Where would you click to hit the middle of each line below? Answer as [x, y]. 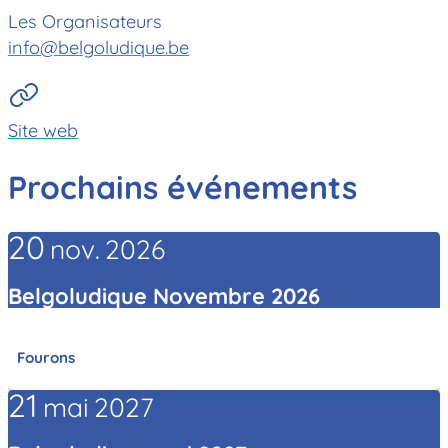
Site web [43, 130]
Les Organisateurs [85, 21]
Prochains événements [182, 187]
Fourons [45, 357]
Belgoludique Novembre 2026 [164, 295]
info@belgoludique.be [98, 47]
